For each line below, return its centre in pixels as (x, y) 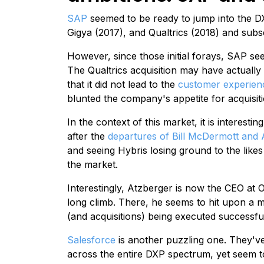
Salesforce (91, 240)
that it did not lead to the (123, 84)
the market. (94, 164)
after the (88, 136)
